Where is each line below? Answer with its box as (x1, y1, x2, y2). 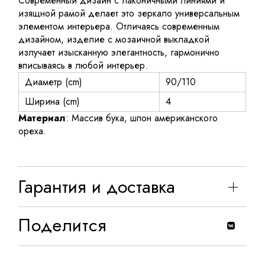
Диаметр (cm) (25, 75, 83, 89)
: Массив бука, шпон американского (66, 111, 218, 125)
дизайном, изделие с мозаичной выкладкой (18, 33, 210, 47)
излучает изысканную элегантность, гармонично (18, 46, 220, 60)
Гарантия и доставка (18, 174, 176, 200)
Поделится (18, 212, 107, 238)
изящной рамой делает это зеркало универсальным (18, 7, 240, 21)
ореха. (18, 124, 47, 138)
